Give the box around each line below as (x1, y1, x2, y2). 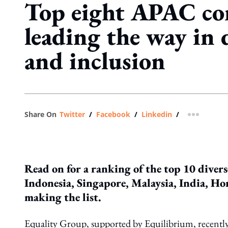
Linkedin (141, 109, 172, 119)
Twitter (60, 109, 85, 119)
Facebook (96, 109, 130, 119)
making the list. (24, 189, 101, 205)
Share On (24, 109, 56, 119)
